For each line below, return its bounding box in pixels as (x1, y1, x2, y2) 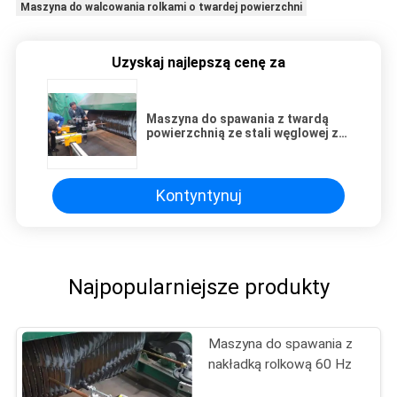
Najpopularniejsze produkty (67, 274, 330, 300)
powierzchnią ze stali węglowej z (146, 125, 339, 140)
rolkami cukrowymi (146, 139, 258, 154)
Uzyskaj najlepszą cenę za (112, 53, 285, 71)
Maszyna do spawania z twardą (146, 111, 329, 126)
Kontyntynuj (155, 186, 242, 206)
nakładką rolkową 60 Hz (208, 355, 353, 372)
